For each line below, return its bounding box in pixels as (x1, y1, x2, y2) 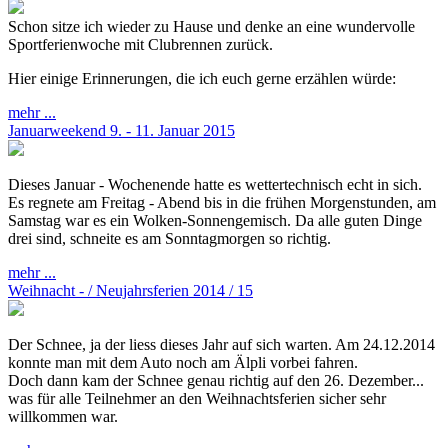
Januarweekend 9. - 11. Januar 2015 (8, 121, 235, 139)
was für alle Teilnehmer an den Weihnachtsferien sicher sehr (8, 389, 386, 407)
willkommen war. (8, 407, 118, 425)
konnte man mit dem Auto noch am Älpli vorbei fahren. (8, 353, 358, 371)
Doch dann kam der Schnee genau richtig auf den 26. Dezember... (8, 371, 424, 389)
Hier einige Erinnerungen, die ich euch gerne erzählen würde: (8, 69, 396, 87)
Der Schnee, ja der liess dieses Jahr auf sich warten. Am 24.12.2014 (8, 335, 435, 353)
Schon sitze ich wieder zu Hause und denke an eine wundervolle (8, 17, 415, 35)
